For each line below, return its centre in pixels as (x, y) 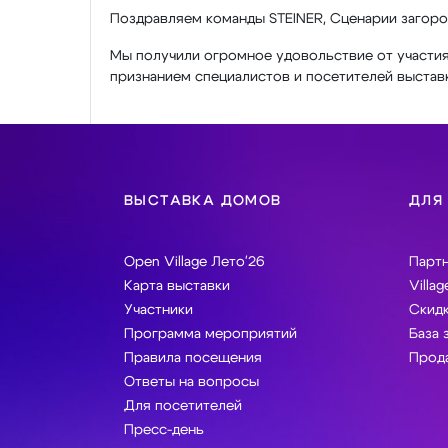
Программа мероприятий (210, 334)
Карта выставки (177, 286)
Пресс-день (164, 430)
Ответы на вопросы (191, 382)
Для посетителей (183, 406)
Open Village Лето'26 (194, 262)
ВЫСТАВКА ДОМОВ (203, 201)
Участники (158, 310)
